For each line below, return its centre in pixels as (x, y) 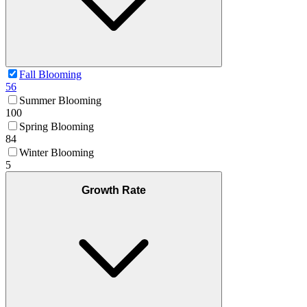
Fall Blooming (50, 75)
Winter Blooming (57, 153)
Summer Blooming (60, 101)
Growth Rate (114, 190)
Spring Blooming (57, 127)
